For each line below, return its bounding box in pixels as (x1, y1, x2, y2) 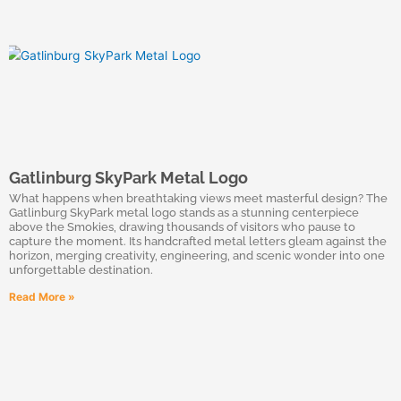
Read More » (9, 290, 75, 303)
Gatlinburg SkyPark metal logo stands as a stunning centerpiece (9, 206, 359, 219)
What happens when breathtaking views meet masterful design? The (9, 192, 388, 205)
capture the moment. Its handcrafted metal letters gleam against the (9, 235, 387, 248)
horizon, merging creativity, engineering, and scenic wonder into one (9, 249, 385, 262)
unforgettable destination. (9, 263, 153, 277)
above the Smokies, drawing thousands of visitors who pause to (9, 220, 355, 234)
